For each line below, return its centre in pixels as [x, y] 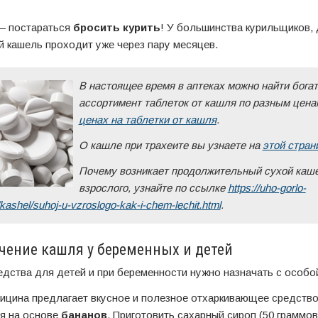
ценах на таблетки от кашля [147, 120]
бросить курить [116, 27]
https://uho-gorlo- [267, 188]
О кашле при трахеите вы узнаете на [170, 145]
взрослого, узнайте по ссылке [153, 188]
